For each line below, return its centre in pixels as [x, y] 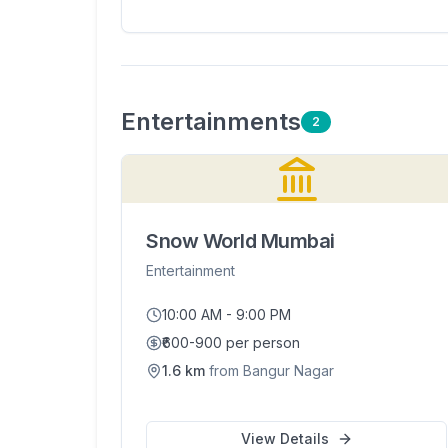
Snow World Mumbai [240, 241]
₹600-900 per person [231, 342]
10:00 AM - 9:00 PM [226, 314]
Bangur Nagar [288, 370]
